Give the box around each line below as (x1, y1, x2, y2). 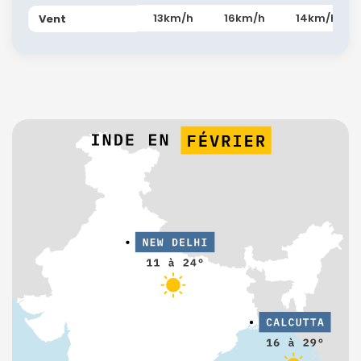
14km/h (296, 10, 338, 26)
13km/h (152, 10, 193, 26)
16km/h (224, 10, 265, 26)
